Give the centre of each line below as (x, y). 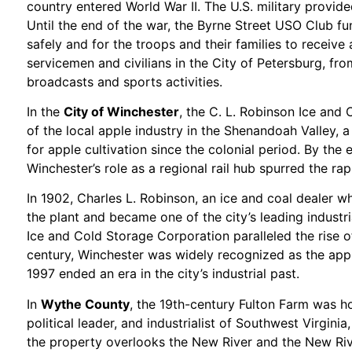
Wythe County (86, 304)
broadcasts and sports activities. (125, 81)
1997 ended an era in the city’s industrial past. (163, 274)
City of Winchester (122, 111)
